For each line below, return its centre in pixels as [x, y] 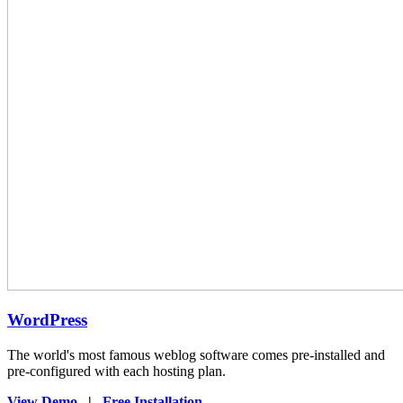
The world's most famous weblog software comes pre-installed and [196, 355]
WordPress [47, 320]
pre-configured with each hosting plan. [116, 372]
